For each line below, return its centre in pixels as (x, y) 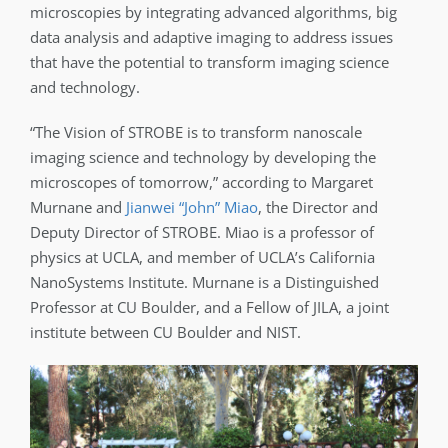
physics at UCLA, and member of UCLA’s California (202, 257)
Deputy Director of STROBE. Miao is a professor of (202, 232)
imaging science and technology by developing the (203, 157)
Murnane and (78, 207)
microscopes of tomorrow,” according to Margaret (201, 182)
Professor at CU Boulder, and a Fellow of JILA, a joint (209, 307)
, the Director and (318, 207)
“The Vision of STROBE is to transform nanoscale (196, 132)
